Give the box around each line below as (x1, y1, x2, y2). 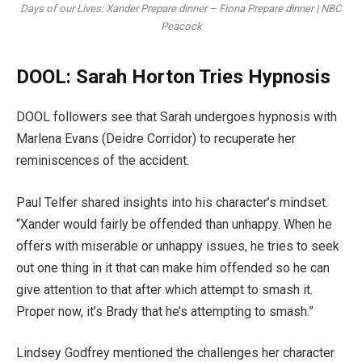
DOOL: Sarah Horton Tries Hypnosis (16, 65, 330, 89)
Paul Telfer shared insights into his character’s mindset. (16, 194, 328, 210)
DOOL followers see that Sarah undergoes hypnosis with (16, 109, 337, 125)
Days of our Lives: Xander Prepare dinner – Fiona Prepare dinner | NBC (20, 2, 342, 15)
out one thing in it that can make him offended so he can (16, 259, 330, 276)
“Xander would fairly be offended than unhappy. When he (16, 216, 332, 232)
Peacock (160, 19, 202, 32)
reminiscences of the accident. (16, 153, 189, 169)
